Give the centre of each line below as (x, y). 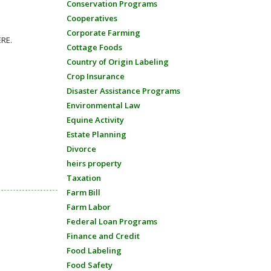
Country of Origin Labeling (117, 62)
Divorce (81, 149)
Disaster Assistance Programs (123, 91)
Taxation (83, 178)
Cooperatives (92, 18)
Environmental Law (103, 105)
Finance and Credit (103, 236)
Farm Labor (88, 207)
